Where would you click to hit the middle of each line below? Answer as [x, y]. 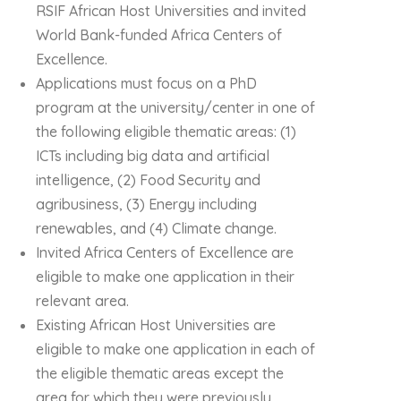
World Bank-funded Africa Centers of [159, 35]
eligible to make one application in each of [175, 349]
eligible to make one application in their [165, 277]
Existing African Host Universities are [156, 325]
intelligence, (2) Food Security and [148, 180]
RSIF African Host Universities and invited [171, 11]
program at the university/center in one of [175, 107]
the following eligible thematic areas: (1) [166, 132]
